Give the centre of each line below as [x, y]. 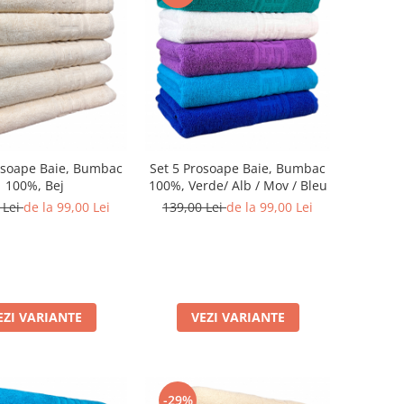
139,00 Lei [194, 207]
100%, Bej [35, 185]
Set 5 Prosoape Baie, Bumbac [238, 168]
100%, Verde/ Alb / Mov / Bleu [238, 185]
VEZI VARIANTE [238, 317]
